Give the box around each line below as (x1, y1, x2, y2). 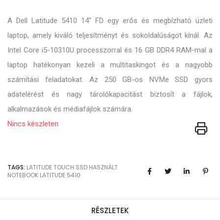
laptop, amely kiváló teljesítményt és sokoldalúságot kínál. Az (7, 31, 213, 40)
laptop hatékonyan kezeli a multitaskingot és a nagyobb (7, 60, 213, 70)
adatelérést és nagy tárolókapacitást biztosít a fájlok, (7, 90, 213, 99)
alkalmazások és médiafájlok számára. (7, 105, 133, 114)
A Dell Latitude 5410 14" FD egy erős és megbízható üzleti (7, 16, 213, 26)
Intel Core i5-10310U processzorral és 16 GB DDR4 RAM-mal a (7, 46, 213, 55)
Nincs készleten (7, 119, 58, 129)
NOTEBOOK (7, 171, 38, 180)
